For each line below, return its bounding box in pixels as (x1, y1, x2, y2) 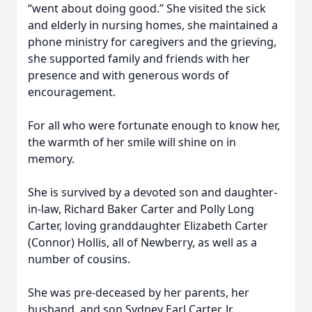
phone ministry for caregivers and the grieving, (28, 34, 276, 49)
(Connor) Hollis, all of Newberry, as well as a (28, 235, 257, 250)
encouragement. (28, 84, 116, 100)
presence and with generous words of (28, 68, 229, 83)
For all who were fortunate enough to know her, (28, 118, 280, 133)
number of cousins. (28, 251, 130, 267)
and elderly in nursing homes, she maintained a (28, 17, 278, 33)
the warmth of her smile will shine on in (28, 134, 236, 150)
